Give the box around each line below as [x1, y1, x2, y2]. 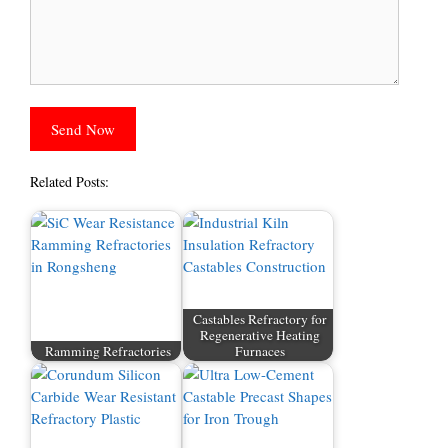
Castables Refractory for [192, 309, 327, 328]
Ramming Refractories [44, 341, 171, 360]
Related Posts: [30, 171, 109, 191]
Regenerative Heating [199, 325, 320, 344]
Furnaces [234, 341, 285, 360]
